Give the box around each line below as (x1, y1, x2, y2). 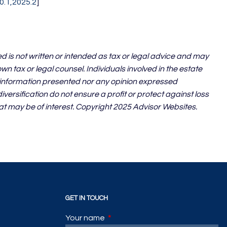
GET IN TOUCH (65, 195, 108, 202)
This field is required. (106, 214, 181, 222)
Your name (65, 214, 107, 222)
